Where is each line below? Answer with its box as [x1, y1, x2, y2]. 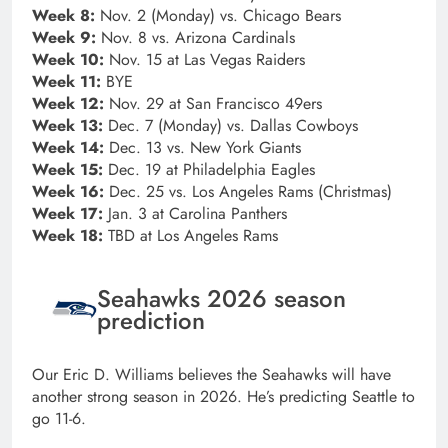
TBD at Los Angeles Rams [108, 224, 278, 248]
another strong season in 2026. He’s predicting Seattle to [32, 385, 415, 409]
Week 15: [32, 158, 108, 182]
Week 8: [32, 4, 100, 28]
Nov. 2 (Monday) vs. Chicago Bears [100, 4, 341, 28]
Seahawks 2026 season [97, 280, 346, 316]
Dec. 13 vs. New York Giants [109, 136, 301, 160]
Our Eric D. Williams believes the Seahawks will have [32, 363, 391, 387]
